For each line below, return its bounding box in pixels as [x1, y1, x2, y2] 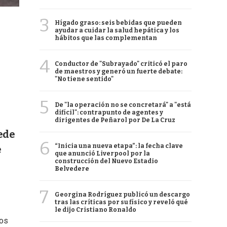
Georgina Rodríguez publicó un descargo [55, 191, 190, 198]
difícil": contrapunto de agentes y [55, 109, 163, 116]
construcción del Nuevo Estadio [55, 158, 158, 165]
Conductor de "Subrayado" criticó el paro [55, 60, 187, 67]
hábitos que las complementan [55, 34, 157, 42]
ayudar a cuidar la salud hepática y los [55, 27, 179, 34]
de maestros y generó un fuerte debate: [55, 68, 182, 75]
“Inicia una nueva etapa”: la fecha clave [55, 142, 183, 149]
